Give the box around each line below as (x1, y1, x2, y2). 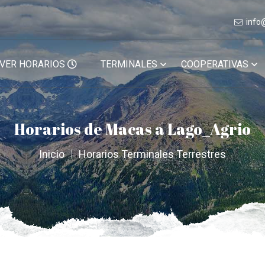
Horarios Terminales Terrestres (79, 147, 226, 160)
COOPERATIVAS (181, 59, 248, 70)
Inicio (39, 147, 64, 160)
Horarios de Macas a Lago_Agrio (14, 118, 251, 140)
